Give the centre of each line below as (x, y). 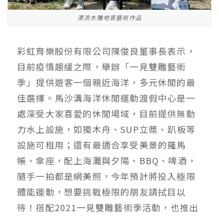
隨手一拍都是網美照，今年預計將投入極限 (106, 176)
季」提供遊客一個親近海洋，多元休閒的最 (106, 82)
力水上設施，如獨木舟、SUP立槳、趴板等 (107, 129)
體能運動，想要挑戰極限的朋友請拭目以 (102, 191)
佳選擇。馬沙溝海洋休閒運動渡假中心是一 (106, 98)
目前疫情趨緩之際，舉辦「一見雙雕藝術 (102, 66)
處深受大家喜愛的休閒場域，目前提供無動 (106, 113)
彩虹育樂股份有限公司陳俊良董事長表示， (106, 51)
